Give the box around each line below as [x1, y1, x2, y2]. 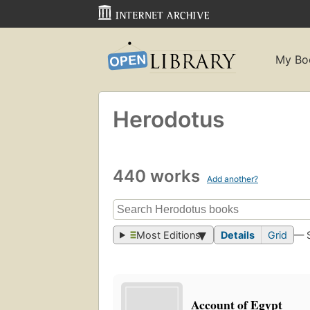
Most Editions [136, 229, 201, 241]
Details [221, 229, 255, 241]
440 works [113, 165, 204, 186]
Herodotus [113, 105, 225, 133]
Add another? [207, 173, 258, 184]
